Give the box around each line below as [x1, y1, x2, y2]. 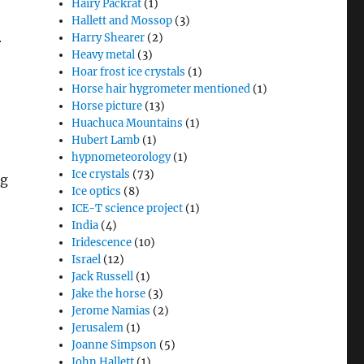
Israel [71, 253, 102, 266]
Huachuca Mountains [71, 116, 184, 130]
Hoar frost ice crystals [71, 65, 186, 79]
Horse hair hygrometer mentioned [71, 82, 251, 96]
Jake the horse [71, 287, 146, 301]
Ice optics [71, 184, 122, 198]
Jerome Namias [71, 304, 151, 318]
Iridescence [71, 236, 132, 249]
